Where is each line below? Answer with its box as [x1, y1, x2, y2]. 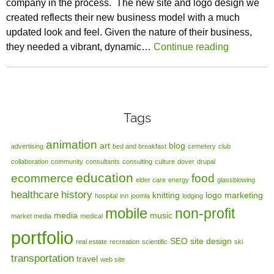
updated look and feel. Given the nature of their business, [6, 27, 252, 38]
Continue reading [154, 42, 229, 53]
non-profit [175, 206, 235, 222]
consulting [122, 158, 152, 166]
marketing [224, 190, 263, 201]
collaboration [11, 158, 48, 166]
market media [11, 212, 51, 220]
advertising [11, 143, 43, 150]
